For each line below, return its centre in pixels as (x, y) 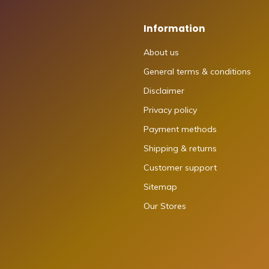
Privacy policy (170, 110)
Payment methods (180, 129)
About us (161, 52)
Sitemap (160, 187)
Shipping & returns (180, 148)
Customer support (180, 168)
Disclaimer (164, 91)
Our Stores (165, 206)
